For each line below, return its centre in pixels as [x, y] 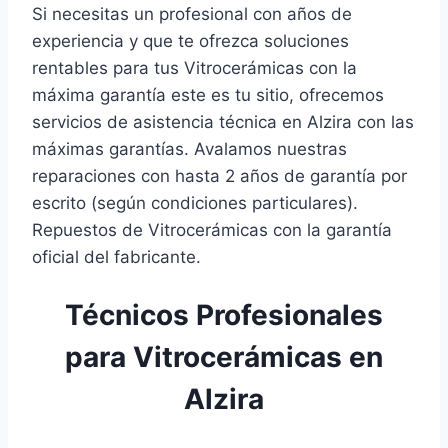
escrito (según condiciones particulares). [195, 203]
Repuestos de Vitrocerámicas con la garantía [212, 230]
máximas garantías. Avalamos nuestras [189, 149]
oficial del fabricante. [116, 257]
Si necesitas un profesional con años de [192, 14]
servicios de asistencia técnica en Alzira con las [223, 122]
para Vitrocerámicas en [224, 357]
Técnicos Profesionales [224, 315]
